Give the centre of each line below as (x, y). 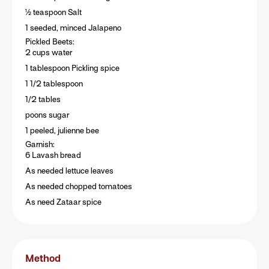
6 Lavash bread (53, 156)
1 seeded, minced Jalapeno (73, 28)
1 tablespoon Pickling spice (72, 68)
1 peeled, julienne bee (62, 131)
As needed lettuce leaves (69, 171)
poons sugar (47, 115)
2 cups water (48, 53)
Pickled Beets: (50, 42)
